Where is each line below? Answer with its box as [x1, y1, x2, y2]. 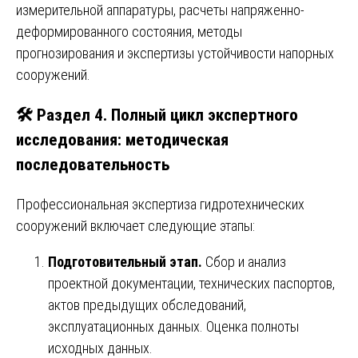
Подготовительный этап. [48, 253, 205, 271]
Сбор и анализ [205, 253, 286, 271]
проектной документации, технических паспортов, [48, 275, 335, 292]
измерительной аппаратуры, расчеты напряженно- [16, 2, 304, 19]
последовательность [16, 154, 169, 175]
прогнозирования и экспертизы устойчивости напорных [16, 45, 334, 62]
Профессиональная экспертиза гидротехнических [16, 196, 304, 213]
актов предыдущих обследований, [48, 296, 246, 314]
